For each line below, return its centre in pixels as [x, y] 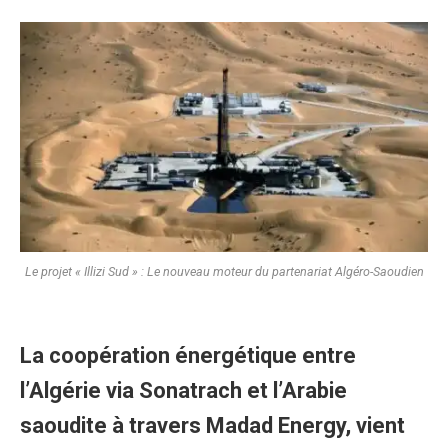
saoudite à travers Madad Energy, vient [212, 426]
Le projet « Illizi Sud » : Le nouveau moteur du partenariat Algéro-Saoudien [224, 271]
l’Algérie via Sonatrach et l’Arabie [183, 391]
